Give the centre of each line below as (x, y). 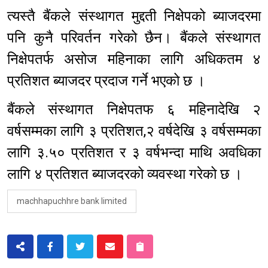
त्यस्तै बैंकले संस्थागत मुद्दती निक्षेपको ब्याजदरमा (134, 16)
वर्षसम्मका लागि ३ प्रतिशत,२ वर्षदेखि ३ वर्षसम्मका (134, 131)
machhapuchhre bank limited (72, 201)
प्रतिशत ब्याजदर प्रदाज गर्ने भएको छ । (110, 80)
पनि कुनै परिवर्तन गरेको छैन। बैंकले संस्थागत (134, 37)
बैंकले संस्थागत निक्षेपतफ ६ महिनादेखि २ (134, 109)
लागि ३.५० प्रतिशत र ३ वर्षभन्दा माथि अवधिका (134, 152)
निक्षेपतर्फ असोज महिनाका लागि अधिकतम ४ (134, 59)
